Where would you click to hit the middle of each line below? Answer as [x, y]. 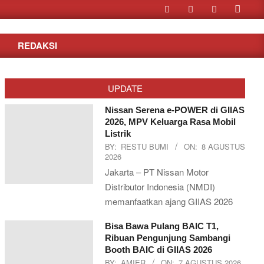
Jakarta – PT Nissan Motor [157, 172]
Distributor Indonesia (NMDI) [160, 187]
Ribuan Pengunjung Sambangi [168, 238]
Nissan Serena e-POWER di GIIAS [175, 110]
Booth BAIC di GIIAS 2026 [159, 250]
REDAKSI [37, 45]
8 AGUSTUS [223, 146]
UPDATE [125, 88]
